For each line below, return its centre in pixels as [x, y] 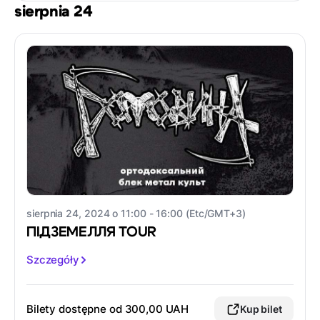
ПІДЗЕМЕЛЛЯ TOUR [92, 232]
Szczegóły [53, 260]
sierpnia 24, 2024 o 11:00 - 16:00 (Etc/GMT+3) [136, 214]
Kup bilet [261, 309]
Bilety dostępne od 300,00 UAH [108, 309]
